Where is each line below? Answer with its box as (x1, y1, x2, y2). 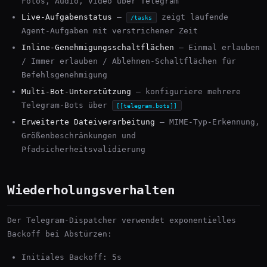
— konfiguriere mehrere (131, 86, 241, 96)
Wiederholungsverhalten (7, 182, 175, 197)
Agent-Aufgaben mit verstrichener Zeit (21, 26, 198, 36)
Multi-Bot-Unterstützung (21, 86, 131, 96)
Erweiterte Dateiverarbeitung (21, 117, 155, 126)
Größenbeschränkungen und (21, 131, 136, 140)
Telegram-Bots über (21, 100, 112, 110)
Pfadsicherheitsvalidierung (21, 144, 145, 154)
